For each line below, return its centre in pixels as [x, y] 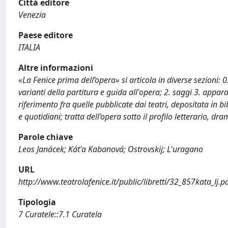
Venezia [32, 15]
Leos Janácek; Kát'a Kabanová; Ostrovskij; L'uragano [111, 149]
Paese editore [46, 35]
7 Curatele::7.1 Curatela [60, 214]
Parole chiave [46, 137]
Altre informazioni [56, 68]
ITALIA [29, 47]
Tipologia [37, 202]
